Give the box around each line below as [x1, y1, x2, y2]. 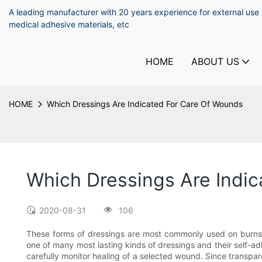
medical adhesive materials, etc [9, 19, 132, 29]
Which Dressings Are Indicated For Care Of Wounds [47, 99, 243, 109]
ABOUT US [191, 55, 239, 67]
